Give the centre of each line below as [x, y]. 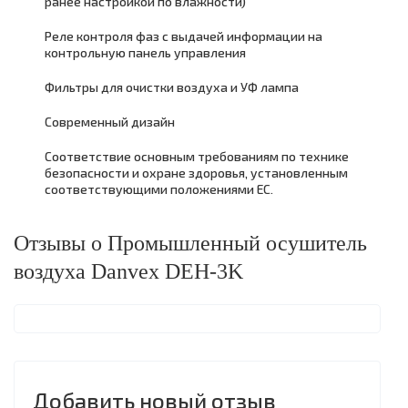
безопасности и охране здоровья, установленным [196, 172]
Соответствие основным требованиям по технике [197, 156]
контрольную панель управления [145, 52]
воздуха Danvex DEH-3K [128, 271]
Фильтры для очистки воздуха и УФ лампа [172, 87]
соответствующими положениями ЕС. [159, 189]
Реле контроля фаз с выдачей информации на [184, 36]
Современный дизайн [110, 121]
